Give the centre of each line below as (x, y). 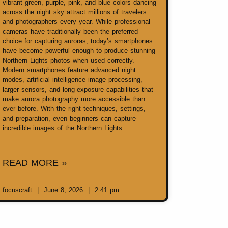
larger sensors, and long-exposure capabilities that (78, 90)
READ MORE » (35, 163)
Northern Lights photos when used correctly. (68, 61)
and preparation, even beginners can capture (69, 119)
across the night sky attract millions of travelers (75, 12)
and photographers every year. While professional (76, 22)
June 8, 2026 (63, 190)
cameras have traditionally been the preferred (70, 32)
